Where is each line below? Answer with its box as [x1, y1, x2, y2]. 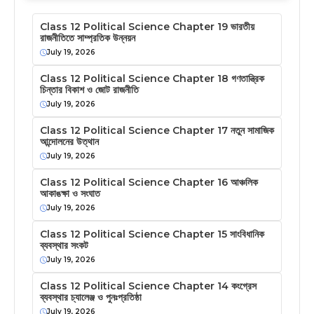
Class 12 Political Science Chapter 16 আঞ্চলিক [40, 176, 258, 189]
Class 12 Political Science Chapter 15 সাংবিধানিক [40, 228, 264, 241]
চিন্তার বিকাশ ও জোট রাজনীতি [40, 83, 139, 97]
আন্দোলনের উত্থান [40, 135, 99, 149]
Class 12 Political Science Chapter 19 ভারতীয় [40, 20, 254, 34]
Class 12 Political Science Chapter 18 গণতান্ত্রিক [40, 72, 264, 86]
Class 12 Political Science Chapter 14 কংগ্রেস [40, 280, 257, 293]
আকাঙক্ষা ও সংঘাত [40, 187, 100, 200]
